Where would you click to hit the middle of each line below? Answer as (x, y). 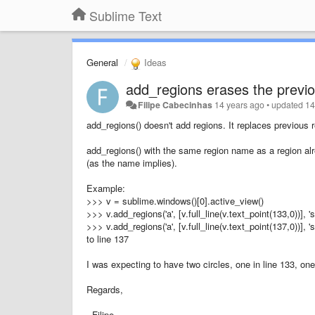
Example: (106, 188)
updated (289, 104)
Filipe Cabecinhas (175, 104)
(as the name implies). (132, 162)
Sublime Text (126, 15)
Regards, (105, 289)
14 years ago (240, 104)
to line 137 (108, 238)
